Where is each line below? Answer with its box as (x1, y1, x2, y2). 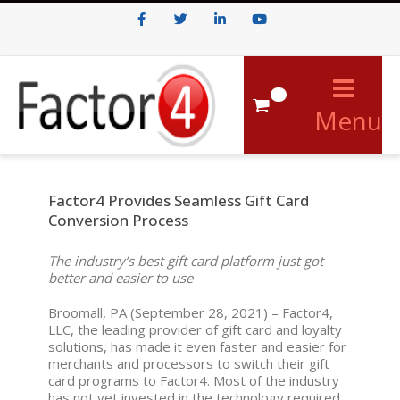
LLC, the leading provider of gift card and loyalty (48, 321, 342, 338)
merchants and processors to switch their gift (48, 354, 329, 372)
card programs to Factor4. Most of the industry (48, 371, 339, 389)
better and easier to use (48, 269, 193, 287)
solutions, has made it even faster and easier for (48, 337, 346, 355)
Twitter (162, 48, 197, 63)
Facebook (123, 48, 173, 63)
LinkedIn (202, 48, 244, 63)
